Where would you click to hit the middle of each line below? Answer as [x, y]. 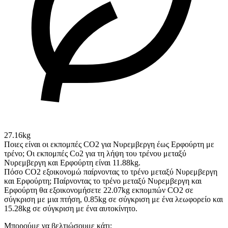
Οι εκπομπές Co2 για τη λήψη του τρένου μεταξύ [106, 154]
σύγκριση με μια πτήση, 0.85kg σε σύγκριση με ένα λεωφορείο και [113, 199]
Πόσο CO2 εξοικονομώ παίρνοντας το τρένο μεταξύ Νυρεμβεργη [111, 172]
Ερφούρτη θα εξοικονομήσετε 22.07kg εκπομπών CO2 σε [99, 190]
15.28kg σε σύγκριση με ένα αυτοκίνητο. [71, 209]
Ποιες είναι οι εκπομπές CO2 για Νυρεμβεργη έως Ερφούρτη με [109, 145]
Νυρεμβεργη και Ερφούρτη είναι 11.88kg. [72, 163]
